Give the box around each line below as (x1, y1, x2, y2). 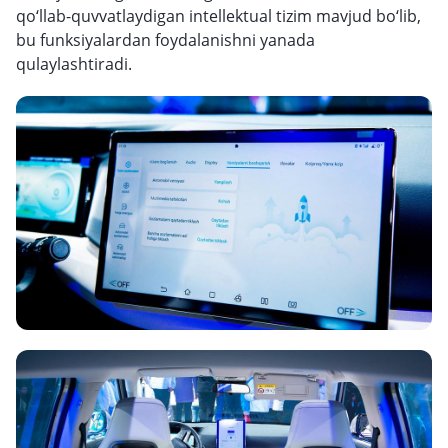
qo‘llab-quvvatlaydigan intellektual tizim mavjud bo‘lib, (16, 5, 421, 27)
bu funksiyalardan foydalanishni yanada (16, 29, 315, 51)
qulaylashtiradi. (16, 53, 132, 75)
